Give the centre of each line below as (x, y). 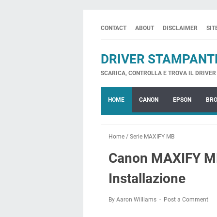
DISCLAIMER (180, 28)
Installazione (147, 178)
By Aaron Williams (133, 200)
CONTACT (114, 28)
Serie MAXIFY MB (152, 137)
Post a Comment (186, 200)
